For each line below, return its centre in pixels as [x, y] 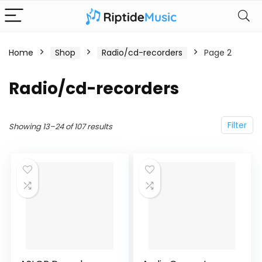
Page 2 [218, 53]
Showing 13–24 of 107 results [61, 127]
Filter [237, 125]
